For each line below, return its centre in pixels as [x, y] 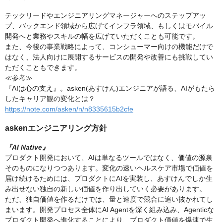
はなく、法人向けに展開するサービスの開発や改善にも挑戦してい [109, 57]
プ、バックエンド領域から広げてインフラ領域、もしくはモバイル [109, 26]
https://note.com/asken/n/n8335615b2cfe [69, 109]
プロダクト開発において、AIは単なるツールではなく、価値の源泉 [109, 158]
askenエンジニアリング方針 [56, 128]
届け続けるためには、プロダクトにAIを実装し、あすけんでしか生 [109, 179]
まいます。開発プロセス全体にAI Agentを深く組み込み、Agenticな [110, 210]
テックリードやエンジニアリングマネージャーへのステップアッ [106, 16]
